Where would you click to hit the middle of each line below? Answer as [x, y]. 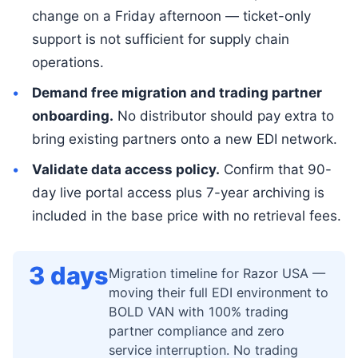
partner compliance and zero [197, 330]
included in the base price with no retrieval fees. [186, 215]
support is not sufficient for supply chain [160, 39]
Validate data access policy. [125, 169]
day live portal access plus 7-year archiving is [178, 192]
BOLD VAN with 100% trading [199, 311]
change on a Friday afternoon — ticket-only [171, 16]
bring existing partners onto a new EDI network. [184, 139]
